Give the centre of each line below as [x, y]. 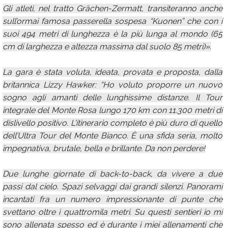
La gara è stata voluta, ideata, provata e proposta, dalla [112, 72]
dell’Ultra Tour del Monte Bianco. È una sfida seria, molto [112, 136]
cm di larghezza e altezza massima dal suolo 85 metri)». [107, 47]
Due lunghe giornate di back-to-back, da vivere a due [112, 174]
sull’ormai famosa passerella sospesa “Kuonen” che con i [112, 21]
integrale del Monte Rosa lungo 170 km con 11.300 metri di [112, 110]
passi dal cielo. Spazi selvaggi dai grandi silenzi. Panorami [112, 187]
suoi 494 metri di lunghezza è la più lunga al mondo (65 [112, 34]
